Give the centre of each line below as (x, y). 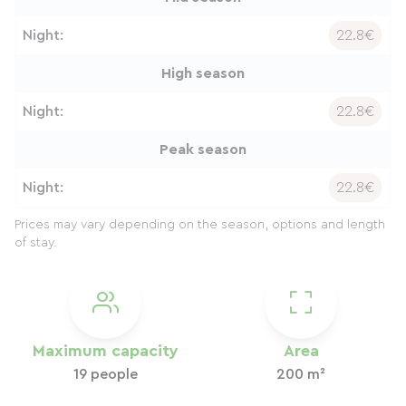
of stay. (36, 243)
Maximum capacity (105, 351)
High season (203, 73)
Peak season (203, 150)
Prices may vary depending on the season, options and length (200, 225)
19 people (105, 374)
